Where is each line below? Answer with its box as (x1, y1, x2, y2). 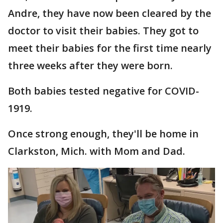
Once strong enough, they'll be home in (8, 126, 199, 140)
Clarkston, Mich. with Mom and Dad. (8, 144, 188, 158)
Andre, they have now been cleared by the (8, 6, 211, 20)
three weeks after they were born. (8, 58, 175, 72)
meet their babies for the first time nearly (8, 41, 212, 55)
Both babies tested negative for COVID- (8, 84, 199, 98)
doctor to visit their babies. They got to (8, 23, 199, 37)
